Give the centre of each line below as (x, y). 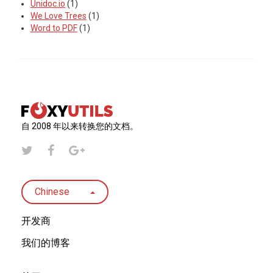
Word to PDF (54, 28)
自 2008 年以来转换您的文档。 (80, 126)
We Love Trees (58, 16)
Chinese (53, 191)
